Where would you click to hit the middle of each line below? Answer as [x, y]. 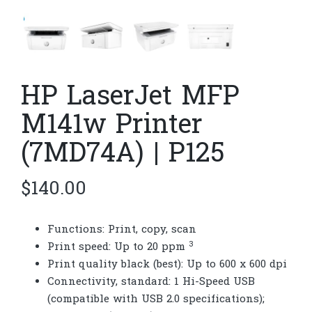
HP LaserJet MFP [130, 98]
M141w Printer [112, 126]
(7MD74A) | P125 [123, 155]
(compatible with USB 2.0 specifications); [156, 300]
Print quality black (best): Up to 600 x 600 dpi [167, 265]
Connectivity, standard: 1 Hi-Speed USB [151, 282]
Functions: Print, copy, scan [122, 230]
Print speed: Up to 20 [104, 248]
